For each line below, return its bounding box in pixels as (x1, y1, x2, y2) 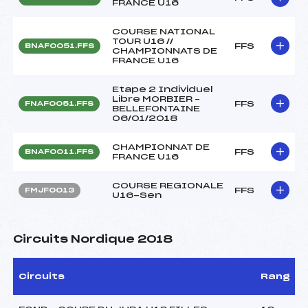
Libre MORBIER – (112, 94, 200, 103)
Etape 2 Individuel (112, 85, 213, 93)
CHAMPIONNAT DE (112, 142, 210, 151)
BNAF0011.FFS (25, 148, 93, 155)
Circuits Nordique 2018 (13, 234, 173, 245)
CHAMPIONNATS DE (112, 46, 217, 55)
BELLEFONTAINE (112, 104, 200, 113)
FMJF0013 (25, 186, 74, 194)
